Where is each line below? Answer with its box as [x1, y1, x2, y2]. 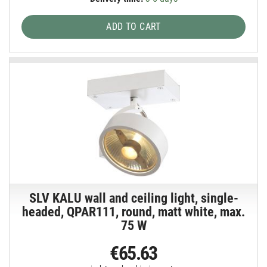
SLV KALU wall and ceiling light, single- [29, 191, 238, 206]
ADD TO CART [106, 20, 161, 32]
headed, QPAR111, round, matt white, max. [22, 204, 246, 220]
